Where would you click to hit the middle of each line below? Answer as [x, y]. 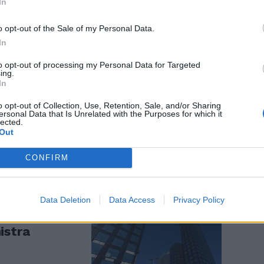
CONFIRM [47, 158]
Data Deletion [65, 199]
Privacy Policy [199, 199]
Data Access [132, 199]
